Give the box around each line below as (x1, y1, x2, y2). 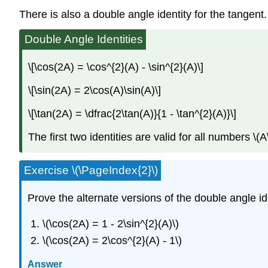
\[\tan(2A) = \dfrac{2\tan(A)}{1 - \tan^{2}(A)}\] (28, 107, 236, 120)
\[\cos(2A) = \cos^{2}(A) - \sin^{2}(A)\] (28, 61, 203, 74)
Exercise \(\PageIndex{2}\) (24, 164, 158, 177)
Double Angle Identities (25, 33, 143, 46)
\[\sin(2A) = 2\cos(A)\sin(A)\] (28, 84, 161, 97)
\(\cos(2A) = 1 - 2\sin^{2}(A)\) (42, 217, 179, 230)
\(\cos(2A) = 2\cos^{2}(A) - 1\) (42, 234, 182, 247)
